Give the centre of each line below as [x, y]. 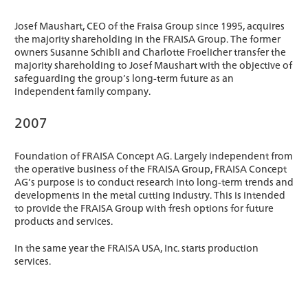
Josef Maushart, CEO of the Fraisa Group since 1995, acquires [150, 26]
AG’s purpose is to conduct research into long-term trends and [154, 182]
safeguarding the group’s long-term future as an [124, 78]
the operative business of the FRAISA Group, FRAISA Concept [151, 169]
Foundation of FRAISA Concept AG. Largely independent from [154, 156]
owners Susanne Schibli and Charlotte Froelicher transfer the [150, 52]
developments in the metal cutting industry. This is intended [150, 195]
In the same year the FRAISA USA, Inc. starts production [136, 248]
